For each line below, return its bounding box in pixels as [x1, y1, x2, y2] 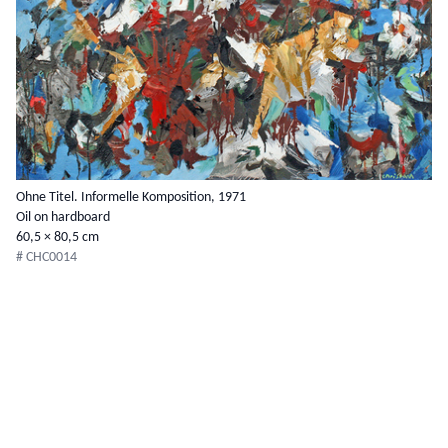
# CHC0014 [16, 250, 77, 265]
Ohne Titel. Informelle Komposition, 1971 [16, 190, 246, 205]
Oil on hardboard [16, 210, 110, 225]
